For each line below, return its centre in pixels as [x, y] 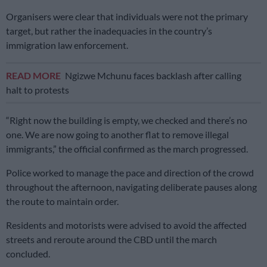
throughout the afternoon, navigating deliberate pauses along [131, 187]
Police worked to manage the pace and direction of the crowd [130, 172]
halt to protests [38, 89]
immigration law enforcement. [67, 45]
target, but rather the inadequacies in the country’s [109, 30]
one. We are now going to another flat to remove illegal [117, 134]
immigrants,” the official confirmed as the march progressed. [127, 148]
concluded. [28, 253]
